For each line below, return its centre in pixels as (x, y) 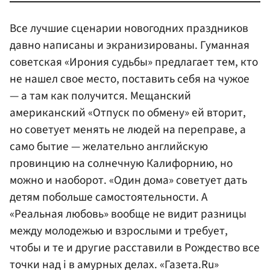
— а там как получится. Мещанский (100, 96)
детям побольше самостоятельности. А (108, 197)
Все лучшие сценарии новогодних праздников (129, 28)
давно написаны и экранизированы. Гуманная (130, 45)
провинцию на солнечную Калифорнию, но (121, 163)
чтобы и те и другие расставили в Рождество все (135, 247)
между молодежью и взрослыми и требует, (119, 231)
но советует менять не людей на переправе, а (128, 129)
